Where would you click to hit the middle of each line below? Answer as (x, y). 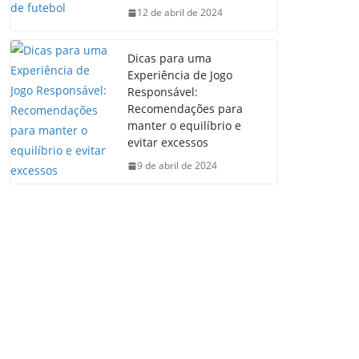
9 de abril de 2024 (177, 165)
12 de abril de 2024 (180, 12)
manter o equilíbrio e (184, 125)
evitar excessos (168, 142)
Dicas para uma (169, 58)
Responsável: (163, 92)
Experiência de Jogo (180, 75)
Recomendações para (185, 109)
